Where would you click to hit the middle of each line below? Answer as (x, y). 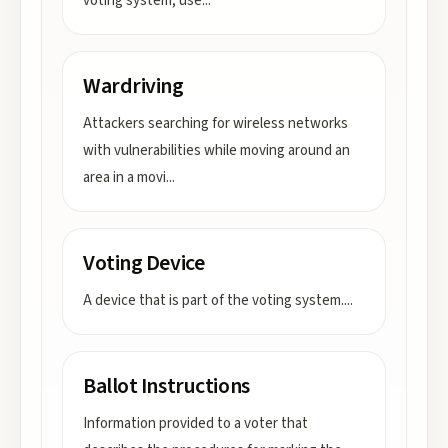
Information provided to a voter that (195, 423)
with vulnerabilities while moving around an (216, 150)
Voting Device (144, 263)
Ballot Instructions (166, 386)
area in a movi (124, 177)
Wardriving (133, 86)
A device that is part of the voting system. (213, 300)
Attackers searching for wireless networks (215, 123)
